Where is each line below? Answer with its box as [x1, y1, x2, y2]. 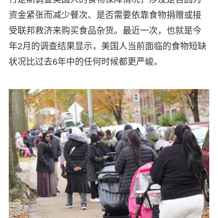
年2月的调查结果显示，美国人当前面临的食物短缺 [8, 41, 206, 51]
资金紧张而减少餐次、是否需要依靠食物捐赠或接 [8, 10, 201, 20]
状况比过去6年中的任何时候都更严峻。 [8, 56, 163, 67]
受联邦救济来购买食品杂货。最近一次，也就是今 [8, 25, 201, 36]
